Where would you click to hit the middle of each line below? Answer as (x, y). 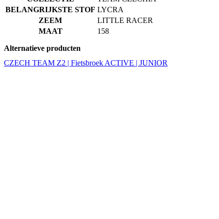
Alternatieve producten (42, 48)
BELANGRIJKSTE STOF (50, 10)
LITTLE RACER (125, 21)
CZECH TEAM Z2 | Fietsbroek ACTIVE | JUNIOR (86, 63)
